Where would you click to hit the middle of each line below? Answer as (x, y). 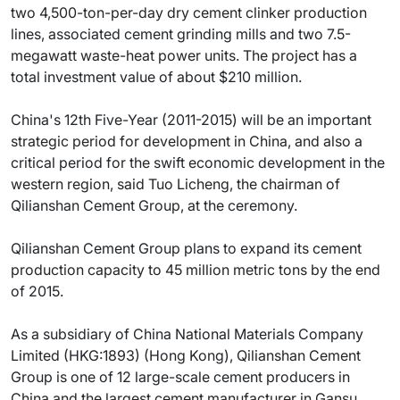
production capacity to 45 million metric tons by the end (196, 270)
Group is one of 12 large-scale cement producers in (180, 377)
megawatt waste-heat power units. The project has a (184, 55)
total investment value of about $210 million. (156, 77)
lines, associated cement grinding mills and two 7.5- (181, 34)
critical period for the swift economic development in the (198, 162)
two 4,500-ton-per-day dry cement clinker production (189, 12)
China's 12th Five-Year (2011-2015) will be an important (191, 120)
